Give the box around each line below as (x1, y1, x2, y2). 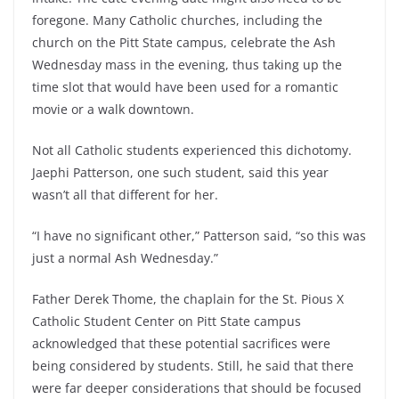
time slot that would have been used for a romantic (32, 78, 338, 96)
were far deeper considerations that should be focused (32, 379, 362, 397)
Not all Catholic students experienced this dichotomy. (32, 142, 352, 159)
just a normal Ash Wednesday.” (32, 249, 218, 267)
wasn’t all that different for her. (32, 186, 218, 204)
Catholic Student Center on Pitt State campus (32, 313, 301, 330)
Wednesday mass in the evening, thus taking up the (32, 56, 342, 74)
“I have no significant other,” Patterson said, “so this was (32, 227, 366, 245)
